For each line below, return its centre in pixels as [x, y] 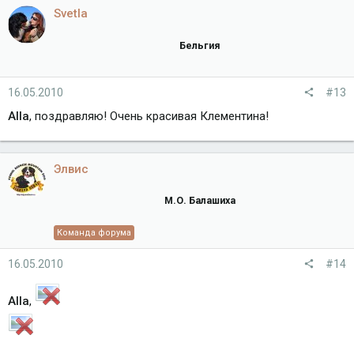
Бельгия [200, 45]
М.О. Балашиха [200, 201]
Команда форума [94, 233]
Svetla [71, 14]
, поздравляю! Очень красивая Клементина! [149, 116]
